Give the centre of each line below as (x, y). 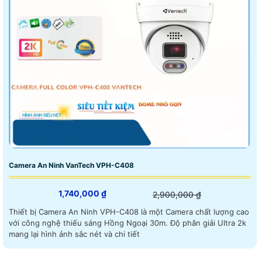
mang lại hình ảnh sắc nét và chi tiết (74, 234)
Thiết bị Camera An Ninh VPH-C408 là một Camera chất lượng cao (129, 212)
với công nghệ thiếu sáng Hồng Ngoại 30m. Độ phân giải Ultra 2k (89, 223)
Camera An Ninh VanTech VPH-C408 (71, 166)
